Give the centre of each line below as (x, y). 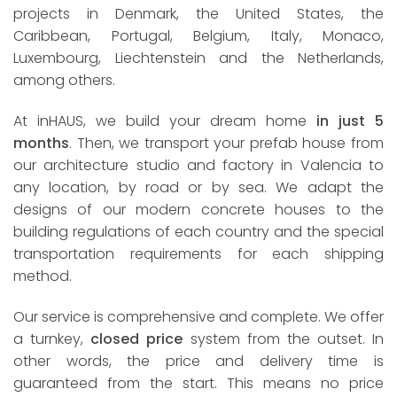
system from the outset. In (283, 339)
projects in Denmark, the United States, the (198, 14)
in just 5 (350, 121)
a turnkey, (52, 339)
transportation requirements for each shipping (198, 254)
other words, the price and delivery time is (198, 361)
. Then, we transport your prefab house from (226, 144)
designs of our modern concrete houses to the (198, 210)
